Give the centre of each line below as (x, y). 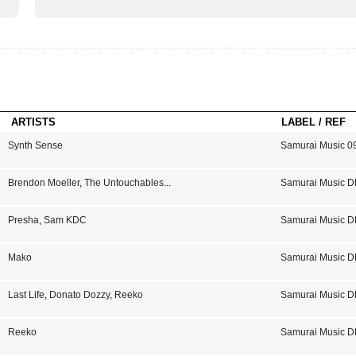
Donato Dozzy (79, 295)
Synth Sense (35, 145)
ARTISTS (33, 122)
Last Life (26, 295)
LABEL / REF (313, 122)
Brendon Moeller (43, 183)
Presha (23, 220)
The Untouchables (124, 183)
